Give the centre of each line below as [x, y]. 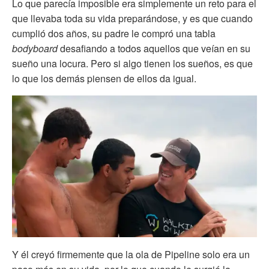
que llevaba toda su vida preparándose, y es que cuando [132, 18]
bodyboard [35, 48]
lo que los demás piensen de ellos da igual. [104, 78]
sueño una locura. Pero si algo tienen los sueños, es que [132, 63]
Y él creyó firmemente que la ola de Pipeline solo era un [131, 254]
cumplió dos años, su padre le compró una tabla [114, 33]
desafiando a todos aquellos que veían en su [154, 48]
